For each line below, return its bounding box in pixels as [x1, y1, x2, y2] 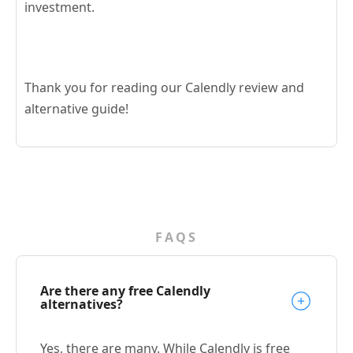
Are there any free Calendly [40, 281, 210, 299]
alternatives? [40, 295, 123, 313]
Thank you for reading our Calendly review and [24, 78, 304, 96]
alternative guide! [24, 99, 128, 117]
